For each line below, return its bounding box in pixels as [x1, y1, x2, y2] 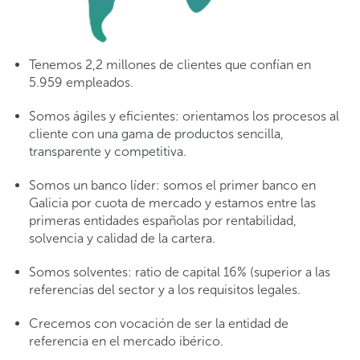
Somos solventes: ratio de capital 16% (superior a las [29, 264, 330, 280]
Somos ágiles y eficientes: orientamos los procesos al [29, 108, 339, 124]
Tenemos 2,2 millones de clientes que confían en [29, 56, 311, 72]
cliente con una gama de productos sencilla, [29, 125, 284, 141]
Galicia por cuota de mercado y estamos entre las [29, 194, 316, 211]
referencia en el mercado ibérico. [29, 333, 223, 349]
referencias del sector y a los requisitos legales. [29, 281, 301, 297]
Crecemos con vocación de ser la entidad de [29, 315, 288, 331]
